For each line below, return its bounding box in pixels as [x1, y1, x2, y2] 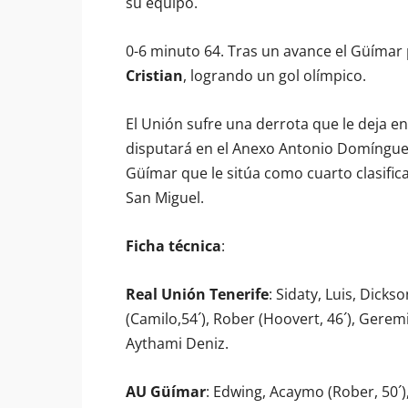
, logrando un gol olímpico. [183, 66, 366, 86]
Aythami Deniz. [126, 333, 229, 353]
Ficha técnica [126, 236, 221, 256]
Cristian [126, 66, 183, 86]
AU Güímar [126, 382, 206, 402]
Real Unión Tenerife [126, 284, 269, 304]
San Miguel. [126, 188, 204, 208]
